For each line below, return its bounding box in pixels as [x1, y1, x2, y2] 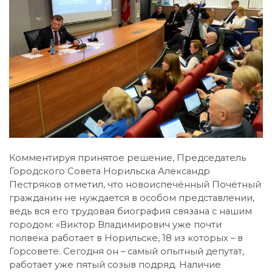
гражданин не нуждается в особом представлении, [9, 192, 254, 204]
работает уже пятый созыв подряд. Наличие [9, 259, 221, 271]
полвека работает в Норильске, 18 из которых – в [9, 233, 243, 244]
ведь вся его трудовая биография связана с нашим [9, 206, 252, 217]
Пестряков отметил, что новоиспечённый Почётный [9, 179, 261, 191]
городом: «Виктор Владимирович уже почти [9, 219, 222, 231]
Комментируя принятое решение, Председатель [9, 152, 246, 164]
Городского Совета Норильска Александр [9, 166, 210, 177]
